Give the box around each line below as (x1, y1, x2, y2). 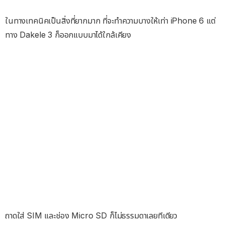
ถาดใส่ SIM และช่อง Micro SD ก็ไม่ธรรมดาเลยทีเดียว (5, 210, 178, 221)
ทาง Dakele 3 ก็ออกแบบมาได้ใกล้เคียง (5, 30, 132, 40)
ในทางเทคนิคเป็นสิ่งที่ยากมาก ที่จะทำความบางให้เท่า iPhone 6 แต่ (5, 16, 215, 26)
